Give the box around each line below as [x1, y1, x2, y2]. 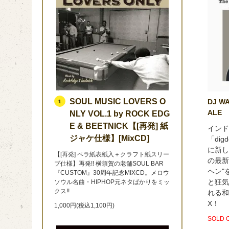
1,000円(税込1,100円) [54, 202, 115, 209]
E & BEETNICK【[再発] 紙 [70, 122, 169, 130]
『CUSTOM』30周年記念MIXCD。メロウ [54, 169, 170, 176]
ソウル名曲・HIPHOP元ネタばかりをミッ [54, 178, 170, 186]
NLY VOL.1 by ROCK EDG [70, 109, 170, 118]
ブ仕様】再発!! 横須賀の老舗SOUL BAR [54, 160, 164, 167]
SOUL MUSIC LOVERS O [70, 97, 166, 106]
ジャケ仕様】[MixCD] [70, 134, 150, 143]
